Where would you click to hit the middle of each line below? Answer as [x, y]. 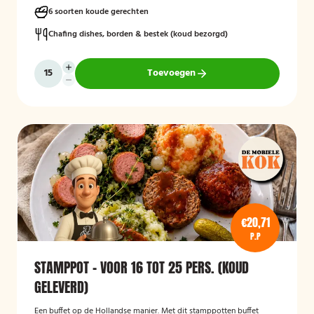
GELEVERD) [61, 287]
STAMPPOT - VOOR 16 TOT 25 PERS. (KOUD [142, 267]
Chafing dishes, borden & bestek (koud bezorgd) [138, 34]
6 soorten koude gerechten [98, 12]
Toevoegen [171, 73]
